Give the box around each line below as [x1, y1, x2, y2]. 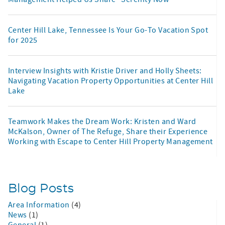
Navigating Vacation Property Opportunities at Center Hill [8, 75, 213, 86]
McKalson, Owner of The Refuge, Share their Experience [8, 126, 208, 137]
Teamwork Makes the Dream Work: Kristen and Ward [8, 116, 196, 127]
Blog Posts [8, 182, 74, 195]
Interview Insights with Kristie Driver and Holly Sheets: [8, 65, 202, 76]
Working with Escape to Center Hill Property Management [8, 136, 213, 147]
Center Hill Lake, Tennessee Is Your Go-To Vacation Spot [8, 25, 208, 35]
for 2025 [8, 35, 38, 45]
